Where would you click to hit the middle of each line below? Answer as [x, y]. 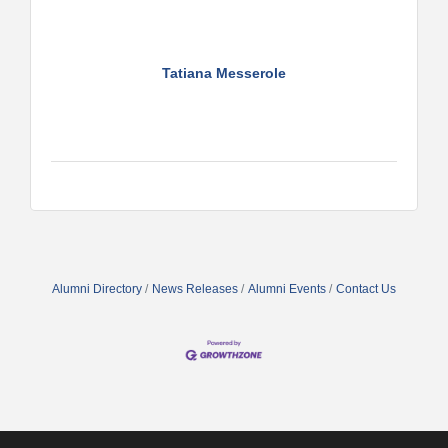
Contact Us [366, 288]
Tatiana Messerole [224, 72]
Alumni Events [287, 288]
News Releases [195, 288]
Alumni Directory [97, 288]
